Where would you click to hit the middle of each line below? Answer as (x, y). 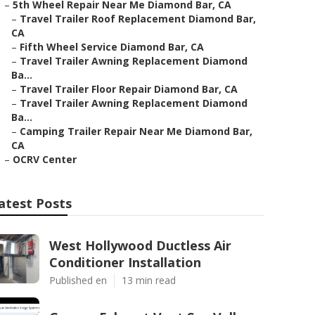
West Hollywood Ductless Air (140, 245)
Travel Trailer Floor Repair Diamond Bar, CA (129, 89)
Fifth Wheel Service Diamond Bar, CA (112, 47)
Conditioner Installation (125, 262)
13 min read (149, 280)
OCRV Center (45, 159)
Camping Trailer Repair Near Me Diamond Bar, (136, 131)
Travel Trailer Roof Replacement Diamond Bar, (138, 19)
